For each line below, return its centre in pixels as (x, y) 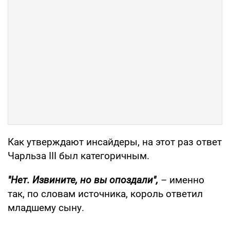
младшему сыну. (46, 207)
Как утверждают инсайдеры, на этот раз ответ (115, 142)
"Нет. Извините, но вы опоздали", (83, 180)
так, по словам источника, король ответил (105, 194)
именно (187, 180)
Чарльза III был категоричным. (79, 156)
